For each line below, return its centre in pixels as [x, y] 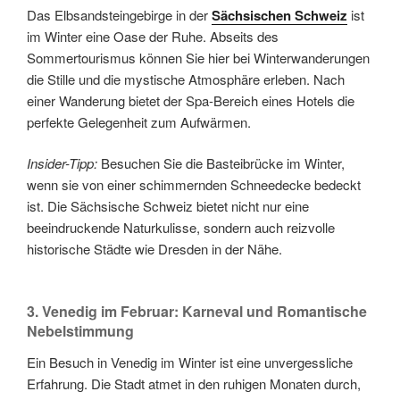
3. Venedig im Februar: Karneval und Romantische [197, 311]
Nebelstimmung [80, 330]
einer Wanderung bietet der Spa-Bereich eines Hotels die [191, 100]
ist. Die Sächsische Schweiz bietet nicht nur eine [168, 206]
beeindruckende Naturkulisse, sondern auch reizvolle [181, 228]
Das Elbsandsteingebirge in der [119, 14]
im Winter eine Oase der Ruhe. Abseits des [153, 36]
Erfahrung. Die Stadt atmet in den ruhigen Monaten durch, [194, 383]
